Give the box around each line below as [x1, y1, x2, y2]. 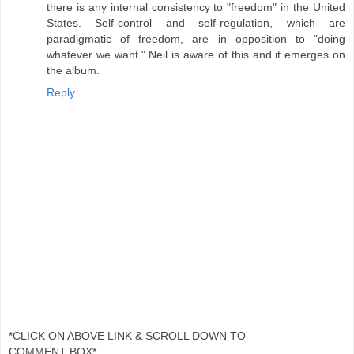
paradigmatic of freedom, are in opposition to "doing [47, 32, 345, 46]
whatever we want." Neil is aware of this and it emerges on [47, 48, 345, 62]
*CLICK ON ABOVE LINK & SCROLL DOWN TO [9, 329, 246, 342]
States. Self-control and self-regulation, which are [47, 17, 345, 30]
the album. [47, 64, 100, 77]
